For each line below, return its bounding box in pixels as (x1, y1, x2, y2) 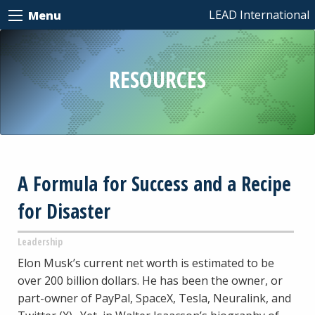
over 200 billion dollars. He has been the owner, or (18, 272, 283, 288)
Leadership (18, 234, 63, 248)
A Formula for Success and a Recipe (18, 169, 291, 197)
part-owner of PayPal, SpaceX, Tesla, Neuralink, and (18, 290, 291, 306)
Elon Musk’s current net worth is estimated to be (18, 255, 274, 271)
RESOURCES (109, 63, 206, 94)
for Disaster (18, 197, 110, 224)
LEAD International (209, 6, 309, 22)
